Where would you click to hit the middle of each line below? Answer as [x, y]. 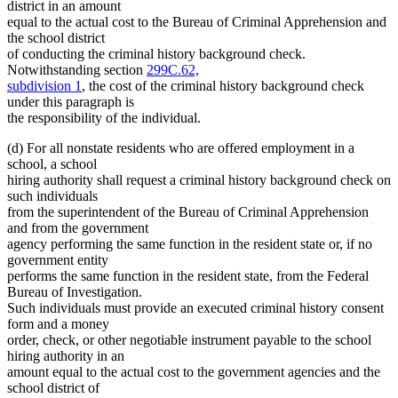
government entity [58, 260]
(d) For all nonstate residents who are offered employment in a [181, 148]
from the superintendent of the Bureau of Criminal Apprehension [188, 212]
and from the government [78, 228]
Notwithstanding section [77, 70]
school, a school [52, 164]
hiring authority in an [66, 356]
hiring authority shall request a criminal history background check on [199, 180]
